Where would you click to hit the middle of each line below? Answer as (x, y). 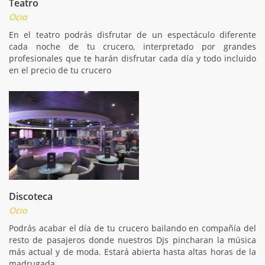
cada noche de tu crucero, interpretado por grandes (132, 46)
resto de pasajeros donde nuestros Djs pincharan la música (132, 240)
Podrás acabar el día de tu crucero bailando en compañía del (132, 228)
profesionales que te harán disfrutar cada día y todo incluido (132, 58)
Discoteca (31, 196)
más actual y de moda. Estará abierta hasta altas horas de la (132, 251)
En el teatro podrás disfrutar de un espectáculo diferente (132, 34)
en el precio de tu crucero (60, 70)
